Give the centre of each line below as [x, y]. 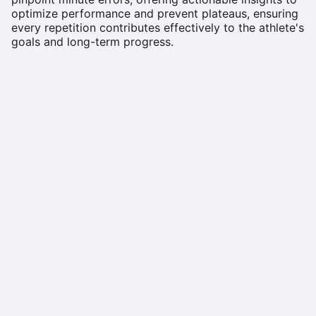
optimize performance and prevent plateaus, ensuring [155, 13]
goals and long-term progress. [92, 41]
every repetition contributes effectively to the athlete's [158, 27]
